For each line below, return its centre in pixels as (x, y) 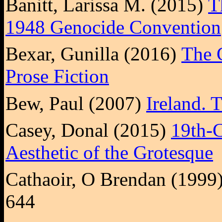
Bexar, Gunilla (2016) (93, 54)
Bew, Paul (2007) (76, 103)
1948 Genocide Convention (113, 27)
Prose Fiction (57, 76)
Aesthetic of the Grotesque (109, 152)
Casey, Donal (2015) (88, 130)
